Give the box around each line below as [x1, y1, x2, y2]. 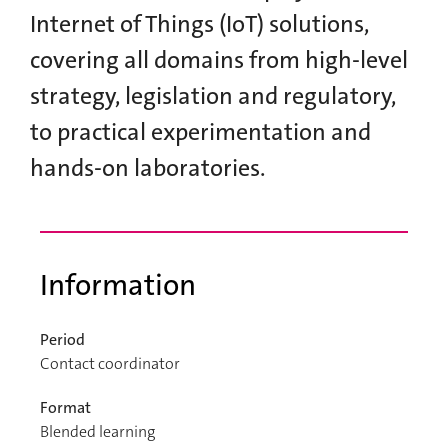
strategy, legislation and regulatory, [30, 80, 396, 112]
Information [40, 266, 196, 305]
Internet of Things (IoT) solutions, [30, 8, 369, 40]
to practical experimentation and [30, 116, 371, 148]
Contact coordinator [40, 353, 180, 374]
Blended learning [40, 421, 155, 442]
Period [40, 329, 85, 350]
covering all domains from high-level [30, 44, 408, 76]
